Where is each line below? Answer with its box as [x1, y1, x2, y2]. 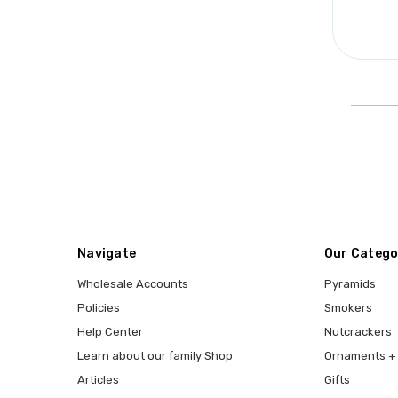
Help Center [77, 325, 143, 338]
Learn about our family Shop [77, 348, 233, 362]
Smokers [323, 301, 372, 315]
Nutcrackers [323, 325, 392, 338]
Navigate [77, 246, 136, 262]
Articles [77, 372, 119, 386]
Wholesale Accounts [77, 277, 188, 291]
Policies [77, 301, 120, 315]
